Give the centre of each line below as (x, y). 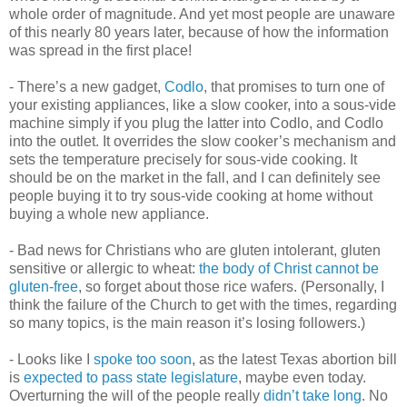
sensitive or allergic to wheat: (104, 268)
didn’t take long (313, 395)
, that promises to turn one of (294, 86)
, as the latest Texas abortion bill (294, 359)
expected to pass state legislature (131, 377)
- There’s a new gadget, (87, 86)
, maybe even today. (302, 377)
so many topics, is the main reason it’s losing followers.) (187, 323)
